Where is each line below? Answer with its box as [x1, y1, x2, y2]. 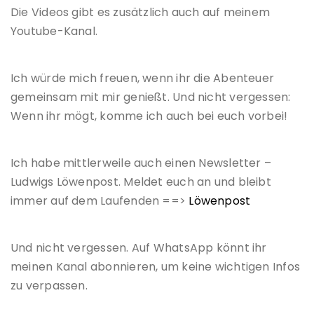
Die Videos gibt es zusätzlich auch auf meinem [11, 4, 271, 21]
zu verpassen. [11, 278, 88, 294]
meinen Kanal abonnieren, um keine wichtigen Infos [11, 259, 301, 275]
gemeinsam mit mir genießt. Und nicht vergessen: [11, 89, 291, 106]
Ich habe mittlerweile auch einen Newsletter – [11, 155, 272, 172]
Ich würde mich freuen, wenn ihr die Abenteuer [11, 70, 275, 87]
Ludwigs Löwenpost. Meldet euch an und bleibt [11, 174, 271, 191]
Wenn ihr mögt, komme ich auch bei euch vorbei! [11, 108, 288, 125]
